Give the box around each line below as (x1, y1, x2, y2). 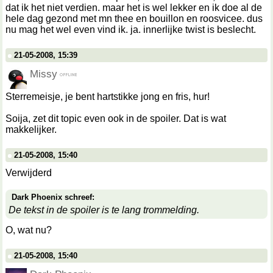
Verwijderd (5, 168, 52, 178)
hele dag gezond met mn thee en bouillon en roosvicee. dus (5, 13, 263, 24)
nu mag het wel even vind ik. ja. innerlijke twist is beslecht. (5, 24, 256, 35)
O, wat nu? (5, 225, 52, 235)
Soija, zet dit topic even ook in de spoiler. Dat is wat (5, 113, 226, 124)
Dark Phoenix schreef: (12, 193, 94, 202)
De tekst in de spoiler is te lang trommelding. (9, 205, 199, 215)
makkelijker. (5, 124, 57, 135)
